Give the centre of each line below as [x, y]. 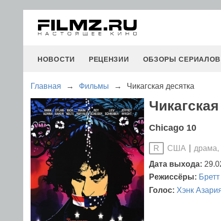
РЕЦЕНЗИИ [109, 59]
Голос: [163, 190]
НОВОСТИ [56, 59]
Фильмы [94, 86]
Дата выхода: [176, 164]
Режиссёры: [174, 177]
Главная [46, 86]
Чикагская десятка [161, 86]
